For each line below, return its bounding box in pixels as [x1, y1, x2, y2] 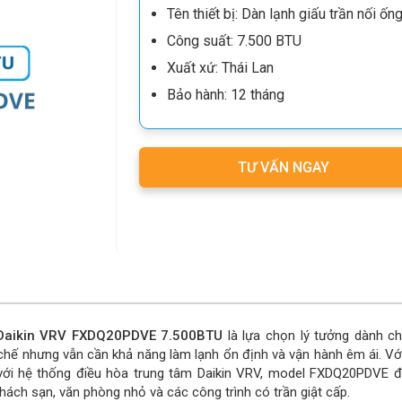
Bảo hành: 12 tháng [167, 86, 284, 103]
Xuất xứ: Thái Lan [167, 59, 274, 76]
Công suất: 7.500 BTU [167, 32, 301, 49]
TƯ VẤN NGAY [237, 159, 329, 176]
